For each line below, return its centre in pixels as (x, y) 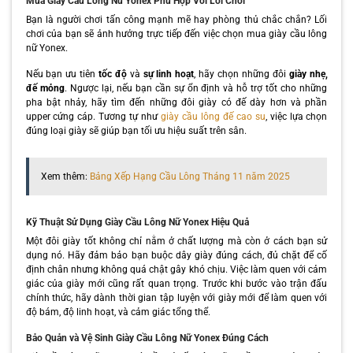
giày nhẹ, (307, 74)
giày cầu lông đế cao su (213, 116)
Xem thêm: (65, 176)
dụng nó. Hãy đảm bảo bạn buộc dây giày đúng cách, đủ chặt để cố (176, 255)
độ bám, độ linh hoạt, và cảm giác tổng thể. (118, 312)
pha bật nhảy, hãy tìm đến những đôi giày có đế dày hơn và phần (176, 102)
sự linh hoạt (167, 74)
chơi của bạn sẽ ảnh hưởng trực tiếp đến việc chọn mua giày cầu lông (176, 33)
